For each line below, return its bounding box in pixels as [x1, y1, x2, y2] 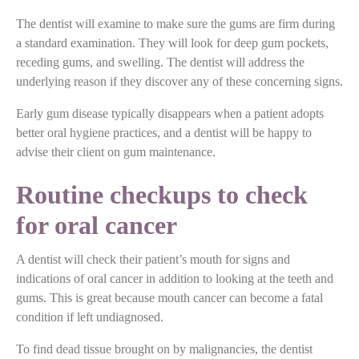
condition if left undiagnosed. [16, 309, 163, 324]
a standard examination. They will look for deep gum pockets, [16, 35, 329, 50]
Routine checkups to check [16, 179, 308, 209]
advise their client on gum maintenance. [16, 144, 216, 159]
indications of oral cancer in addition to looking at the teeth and [16, 271, 333, 285]
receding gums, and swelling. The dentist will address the [16, 54, 305, 69]
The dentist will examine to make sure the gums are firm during [16, 16, 335, 30]
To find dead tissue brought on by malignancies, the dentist [16, 341, 313, 356]
